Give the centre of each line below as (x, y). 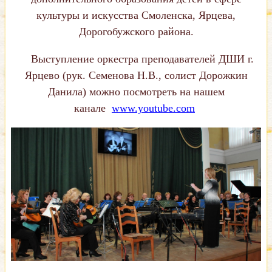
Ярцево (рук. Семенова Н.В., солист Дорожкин (136, 76)
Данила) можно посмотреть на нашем (136, 92)
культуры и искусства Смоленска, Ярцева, (136, 15)
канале (93, 108)
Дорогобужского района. (136, 32)
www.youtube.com (153, 108)
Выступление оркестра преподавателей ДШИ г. (142, 59)
